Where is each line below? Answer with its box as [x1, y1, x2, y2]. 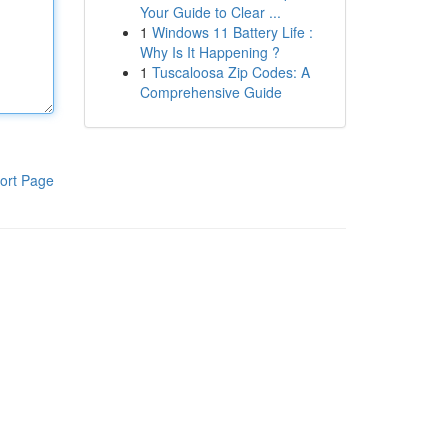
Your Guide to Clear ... [139, 2, 281, 22]
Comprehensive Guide [139, 82, 282, 102]
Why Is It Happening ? [139, 42, 280, 62]
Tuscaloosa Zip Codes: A [151, 62, 310, 82]
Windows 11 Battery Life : [151, 22, 313, 42]
